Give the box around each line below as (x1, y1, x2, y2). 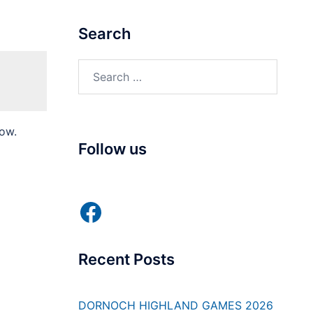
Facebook (78, 196, 194, 227)
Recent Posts (78, 250, 175, 268)
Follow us (78, 140, 147, 158)
